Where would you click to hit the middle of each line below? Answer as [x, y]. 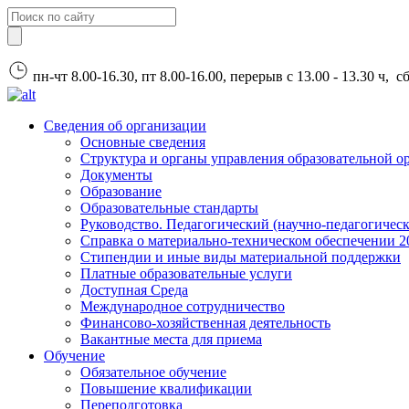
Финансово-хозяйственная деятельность [205, 323]
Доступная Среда [134, 290]
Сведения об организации [125, 126]
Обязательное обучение [153, 372]
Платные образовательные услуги [186, 273]
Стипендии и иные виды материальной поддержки [241, 257]
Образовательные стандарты [169, 208]
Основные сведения [143, 142]
